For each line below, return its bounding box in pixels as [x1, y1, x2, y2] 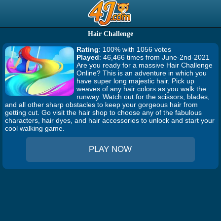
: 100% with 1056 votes [99, 45, 171, 53]
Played [76, 53, 99, 61]
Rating [76, 45, 99, 53]
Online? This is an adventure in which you [76, 69, 207, 77]
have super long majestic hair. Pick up [76, 77, 194, 85]
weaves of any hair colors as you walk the [76, 85, 206, 93]
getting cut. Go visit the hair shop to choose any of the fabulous [5, 109, 202, 116]
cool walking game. [5, 124, 65, 132]
